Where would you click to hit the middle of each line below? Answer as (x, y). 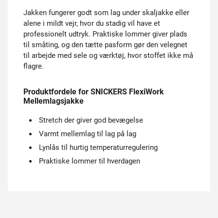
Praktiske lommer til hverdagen (90, 161)
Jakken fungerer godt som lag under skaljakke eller (106, 13)
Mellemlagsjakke (54, 101)
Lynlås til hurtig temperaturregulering (98, 147)
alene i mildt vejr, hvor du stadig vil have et (92, 23)
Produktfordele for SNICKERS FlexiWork (94, 92)
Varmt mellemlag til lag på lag (88, 134)
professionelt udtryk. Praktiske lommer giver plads (105, 34)
